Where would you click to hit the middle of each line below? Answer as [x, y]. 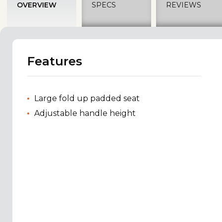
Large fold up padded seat [89, 98]
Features [55, 61]
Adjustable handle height [85, 113]
